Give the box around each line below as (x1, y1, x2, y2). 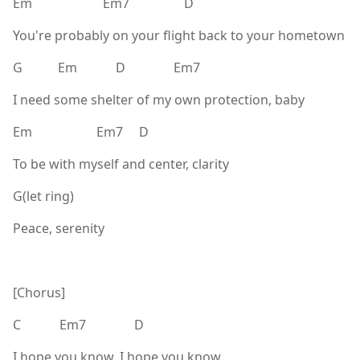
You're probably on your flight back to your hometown (13, 26, 345, 44)
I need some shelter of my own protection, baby (13, 90, 305, 108)
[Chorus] (13, 283, 65, 301)
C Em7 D (13, 315, 144, 333)
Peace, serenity (13, 219, 104, 237)
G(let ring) (13, 186, 74, 205)
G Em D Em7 (13, 58, 200, 76)
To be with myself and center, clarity (13, 154, 229, 173)
